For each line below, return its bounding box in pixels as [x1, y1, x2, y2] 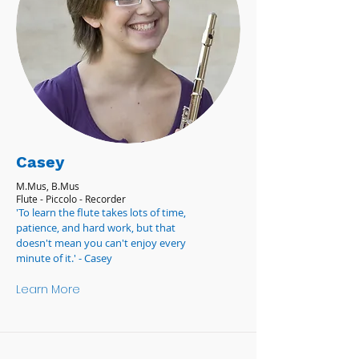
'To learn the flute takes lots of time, [16, 205, 186, 220]
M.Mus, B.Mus [16, 179, 79, 192]
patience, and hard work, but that [16, 220, 175, 235]
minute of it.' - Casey [16, 251, 112, 265]
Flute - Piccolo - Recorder [16, 192, 126, 205]
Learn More [16, 281, 80, 297]
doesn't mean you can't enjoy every [16, 236, 186, 250]
